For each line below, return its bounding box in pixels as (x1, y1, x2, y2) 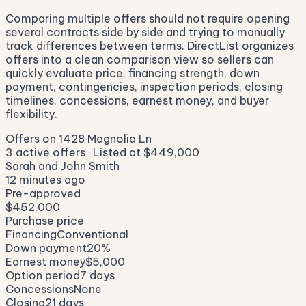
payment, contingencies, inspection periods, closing (5, 80, 283, 94)
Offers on (5, 132, 59, 146)
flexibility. (5, 107, 57, 122)
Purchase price (5, 214, 84, 228)
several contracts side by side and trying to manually (5, 25, 285, 40)
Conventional (57, 227, 128, 242)
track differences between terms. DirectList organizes (5, 39, 294, 53)
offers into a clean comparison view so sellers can (5, 53, 274, 67)
